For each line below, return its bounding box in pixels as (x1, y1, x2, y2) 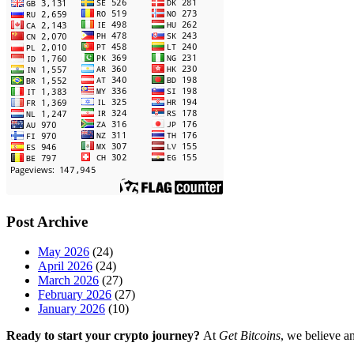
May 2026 (38, 245, 89, 259)
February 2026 (38, 288, 111, 302)
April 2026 (38, 259, 92, 273)
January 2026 (38, 302, 105, 316)
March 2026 (38, 273, 99, 288)
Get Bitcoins (219, 329, 281, 343)
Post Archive (6, 213, 88, 230)
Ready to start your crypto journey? (6, 329, 200, 343)
